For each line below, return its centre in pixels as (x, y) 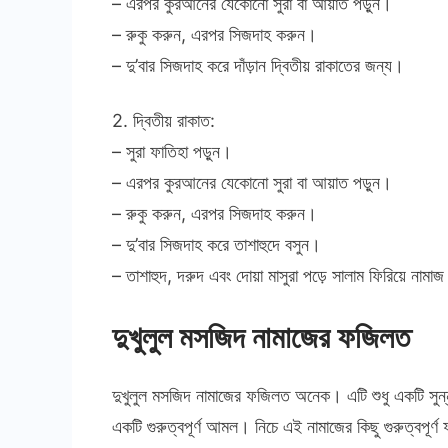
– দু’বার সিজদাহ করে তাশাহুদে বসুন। (216, 245)
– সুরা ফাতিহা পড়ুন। (172, 152)
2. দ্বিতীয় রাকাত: (163, 121)
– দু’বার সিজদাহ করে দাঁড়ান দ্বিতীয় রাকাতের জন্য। (258, 66)
